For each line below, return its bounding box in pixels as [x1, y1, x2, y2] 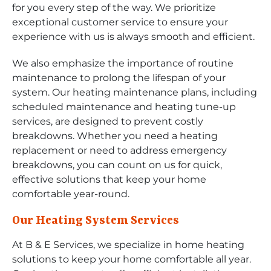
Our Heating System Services [12, 214, 179, 227]
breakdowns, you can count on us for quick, [12, 158, 222, 171]
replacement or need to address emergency [12, 144, 227, 156]
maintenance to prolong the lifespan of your [12, 71, 226, 83]
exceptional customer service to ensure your [12, 16, 228, 28]
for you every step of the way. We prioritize [12, 1, 216, 13]
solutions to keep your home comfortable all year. [12, 253, 251, 265]
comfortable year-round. [12, 188, 129, 200]
